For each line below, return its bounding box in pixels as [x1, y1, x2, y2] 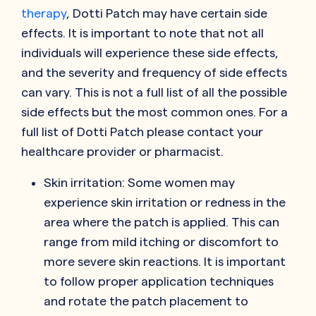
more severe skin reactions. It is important [44, 254, 286, 268]
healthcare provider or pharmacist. [21, 144, 224, 158]
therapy [21, 6, 66, 20]
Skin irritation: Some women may [44, 175, 235, 189]
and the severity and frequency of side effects [21, 65, 287, 79]
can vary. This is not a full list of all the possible [21, 85, 287, 99]
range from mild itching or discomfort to [44, 234, 279, 248]
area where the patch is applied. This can [44, 214, 279, 229]
